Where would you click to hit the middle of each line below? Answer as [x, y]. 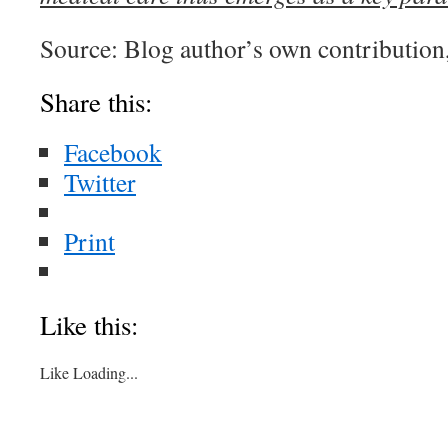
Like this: [89, 325]
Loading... [105, 372]
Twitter [100, 182]
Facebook [113, 152]
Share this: [96, 102]
